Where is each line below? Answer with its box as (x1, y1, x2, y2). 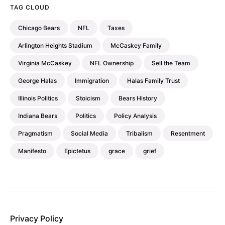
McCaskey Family (110, 42, 162, 49)
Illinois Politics (18, 94, 58, 102)
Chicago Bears (18, 24, 60, 32)
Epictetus (64, 147, 90, 155)
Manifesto (18, 147, 46, 155)
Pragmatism (18, 130, 53, 137)
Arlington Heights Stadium (18, 42, 92, 49)
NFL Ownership (90, 59, 134, 67)
